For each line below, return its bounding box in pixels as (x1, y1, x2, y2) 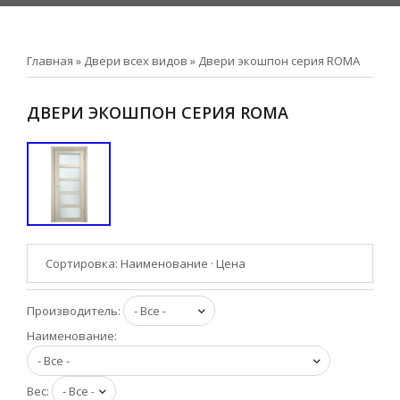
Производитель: (27, 302, 123, 319)
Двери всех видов (84, 53, 187, 69)
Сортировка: (46, 255, 121, 271)
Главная (27, 53, 73, 69)
